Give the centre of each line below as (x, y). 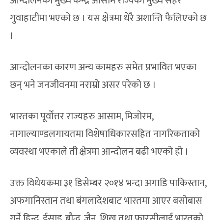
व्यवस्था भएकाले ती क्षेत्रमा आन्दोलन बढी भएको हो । (99, 152)
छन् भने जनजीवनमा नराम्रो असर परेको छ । (83, 85)
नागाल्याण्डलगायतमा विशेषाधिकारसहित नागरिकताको (105, 134)
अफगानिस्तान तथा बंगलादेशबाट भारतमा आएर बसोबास (106, 201)
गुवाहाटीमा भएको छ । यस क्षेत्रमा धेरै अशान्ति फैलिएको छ (109, 18)
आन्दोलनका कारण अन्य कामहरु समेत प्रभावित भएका (103, 68)
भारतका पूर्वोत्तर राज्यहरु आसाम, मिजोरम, (82, 117)
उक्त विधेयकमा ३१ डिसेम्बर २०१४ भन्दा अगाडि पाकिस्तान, (108, 183)
